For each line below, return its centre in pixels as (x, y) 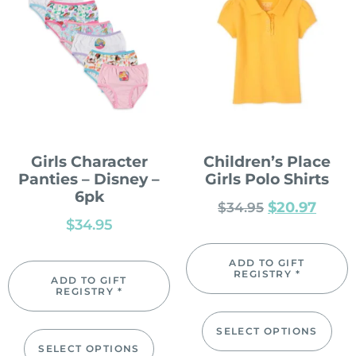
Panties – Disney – (89, 179)
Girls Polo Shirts (267, 179)
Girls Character (89, 161)
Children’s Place (267, 161)
